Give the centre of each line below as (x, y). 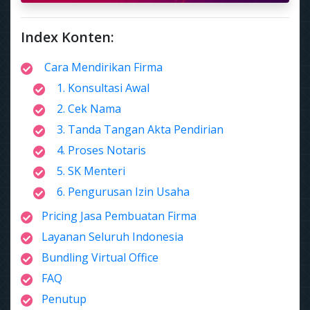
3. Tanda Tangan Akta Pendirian (139, 129)
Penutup (64, 299)
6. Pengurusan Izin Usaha (122, 192)
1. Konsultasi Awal (102, 88)
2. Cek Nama (88, 109)
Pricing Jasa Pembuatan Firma (119, 216)
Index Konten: (67, 37)
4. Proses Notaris (100, 150)
